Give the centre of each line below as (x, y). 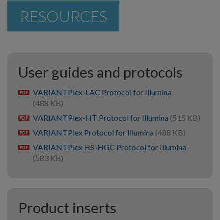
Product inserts (67, 207)
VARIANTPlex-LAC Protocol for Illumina (102, 92)
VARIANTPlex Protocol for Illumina (94, 132)
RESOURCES (63, 16)
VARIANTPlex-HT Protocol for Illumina (101, 117)
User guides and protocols (100, 72)
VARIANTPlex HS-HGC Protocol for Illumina (110, 147)
